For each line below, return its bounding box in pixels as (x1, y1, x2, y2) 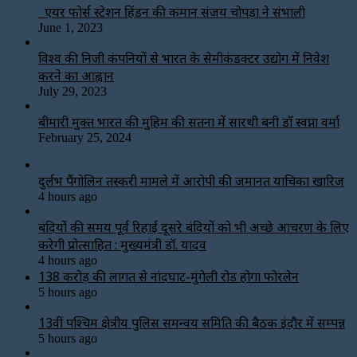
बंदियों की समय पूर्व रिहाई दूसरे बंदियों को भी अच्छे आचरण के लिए (38, 218, 349, 236)
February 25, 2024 (38, 130, 131, 144)
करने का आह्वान (38, 66, 114, 84)
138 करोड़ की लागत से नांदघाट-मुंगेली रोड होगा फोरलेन (38, 267, 299, 285)
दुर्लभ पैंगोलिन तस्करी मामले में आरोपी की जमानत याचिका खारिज (38, 171, 344, 190)
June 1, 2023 (38, 20, 103, 34)
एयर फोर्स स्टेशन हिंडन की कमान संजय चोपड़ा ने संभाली (38, 2, 305, 21)
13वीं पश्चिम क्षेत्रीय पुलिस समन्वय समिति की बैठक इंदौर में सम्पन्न (38, 313, 345, 331)
